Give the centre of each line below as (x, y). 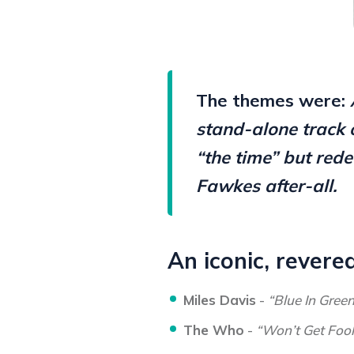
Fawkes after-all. (266, 186)
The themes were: (273, 100)
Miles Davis (220, 300)
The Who (214, 330)
